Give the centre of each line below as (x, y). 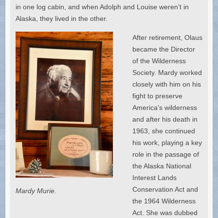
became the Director (163, 49)
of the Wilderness (159, 61)
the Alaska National (162, 166)
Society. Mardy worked (167, 73)
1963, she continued (163, 131)
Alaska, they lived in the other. (61, 19)
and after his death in (165, 119)
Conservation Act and (165, 190)
